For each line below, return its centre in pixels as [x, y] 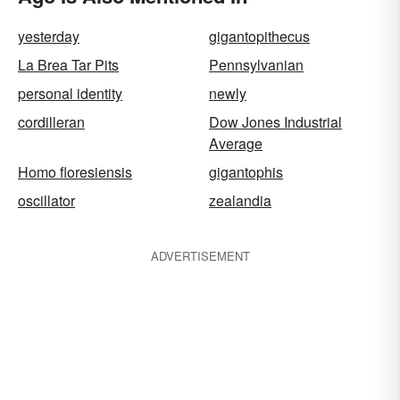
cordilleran [51, 122]
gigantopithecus [259, 36]
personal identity [70, 93]
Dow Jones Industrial [275, 122]
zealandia [240, 200]
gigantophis [246, 172]
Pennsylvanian [256, 65]
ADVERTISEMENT [200, 256]
